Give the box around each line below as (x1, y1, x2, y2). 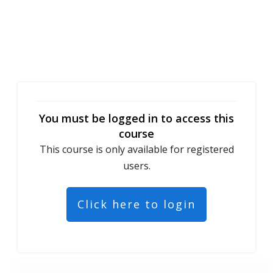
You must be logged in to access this (39, 110, 234, 126)
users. (122, 158, 151, 172)
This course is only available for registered (39, 142, 234, 156)
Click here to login (77, 196, 196, 211)
